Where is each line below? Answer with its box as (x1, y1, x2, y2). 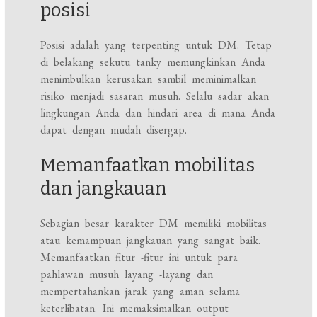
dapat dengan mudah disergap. (40, 122, 188, 138)
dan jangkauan (40, 178, 168, 200)
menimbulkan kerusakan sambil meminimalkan (40, 71, 257, 87)
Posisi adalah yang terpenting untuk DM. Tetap (40, 38, 272, 53)
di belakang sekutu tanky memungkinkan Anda (40, 54, 266, 70)
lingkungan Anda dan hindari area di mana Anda (40, 105, 276, 121)
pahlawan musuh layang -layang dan (40, 267, 214, 282)
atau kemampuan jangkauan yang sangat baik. (40, 233, 261, 248)
